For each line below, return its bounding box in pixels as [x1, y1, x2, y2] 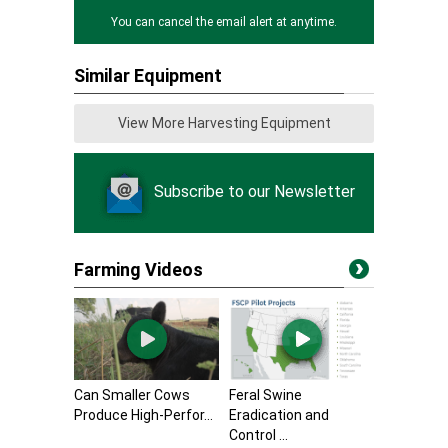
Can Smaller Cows [74, 386, 190, 403]
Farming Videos [74, 259, 203, 280]
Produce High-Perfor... [74, 406, 213, 423]
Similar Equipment [74, 65, 222, 86]
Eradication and [229, 406, 329, 423]
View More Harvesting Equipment [117, 115, 331, 131]
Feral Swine [229, 386, 302, 403]
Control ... [229, 426, 288, 443]
